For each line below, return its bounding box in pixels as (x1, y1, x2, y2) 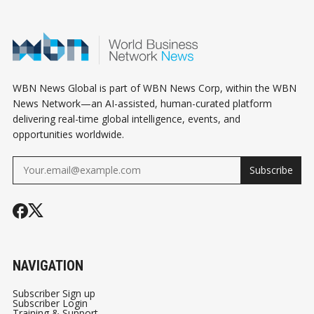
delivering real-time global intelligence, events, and (13, 111, 240, 125)
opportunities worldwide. (13, 127, 124, 141)
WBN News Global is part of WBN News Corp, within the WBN (13, 81, 296, 95)
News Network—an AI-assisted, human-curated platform (13, 96, 272, 110)
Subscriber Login (13, 296, 88, 310)
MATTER (238, 18, 287, 35)
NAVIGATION (13, 257, 83, 274)
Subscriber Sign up (13, 286, 95, 300)
